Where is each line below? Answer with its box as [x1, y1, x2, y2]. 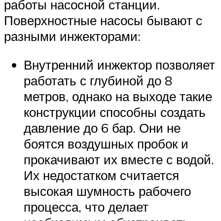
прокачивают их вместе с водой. [24, 151, 214, 167]
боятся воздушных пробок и [24, 135, 188, 151]
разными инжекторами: [4, 28, 141, 44]
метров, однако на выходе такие [24, 88, 212, 104]
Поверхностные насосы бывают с [4, 12, 202, 29]
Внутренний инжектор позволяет [24, 56, 215, 73]
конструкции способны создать [24, 104, 206, 120]
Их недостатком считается [24, 167, 179, 183]
